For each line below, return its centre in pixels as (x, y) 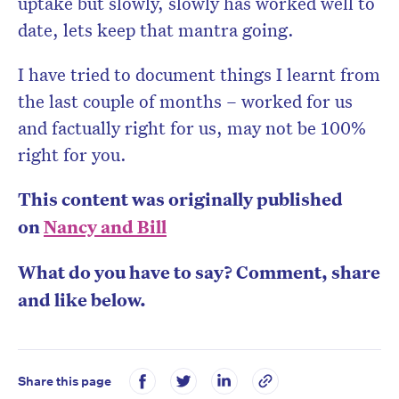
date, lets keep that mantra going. (156, 29)
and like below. (82, 299)
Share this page (65, 381)
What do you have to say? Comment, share (199, 272)
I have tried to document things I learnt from (199, 73)
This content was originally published (180, 199)
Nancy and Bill (105, 226)
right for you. (72, 154)
